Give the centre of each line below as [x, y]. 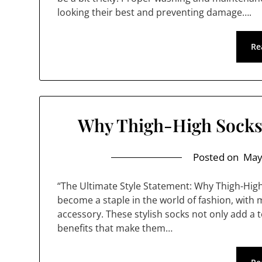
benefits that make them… [115, 228]
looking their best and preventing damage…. [155, 12]
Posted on [217, 157]
